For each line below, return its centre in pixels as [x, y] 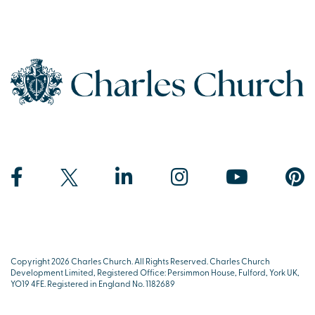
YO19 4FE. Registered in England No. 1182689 [93, 284]
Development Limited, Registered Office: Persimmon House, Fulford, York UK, [155, 272]
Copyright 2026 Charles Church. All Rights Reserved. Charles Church [140, 261]
